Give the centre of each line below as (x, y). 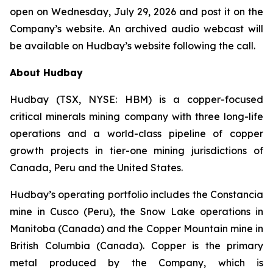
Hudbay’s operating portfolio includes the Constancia (136, 194)
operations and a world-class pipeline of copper (136, 133)
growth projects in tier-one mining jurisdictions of (136, 151)
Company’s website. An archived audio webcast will (136, 29)
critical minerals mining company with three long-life (136, 116)
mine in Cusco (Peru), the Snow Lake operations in (136, 211)
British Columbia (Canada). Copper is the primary (136, 246)
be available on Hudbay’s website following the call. (133, 46)
